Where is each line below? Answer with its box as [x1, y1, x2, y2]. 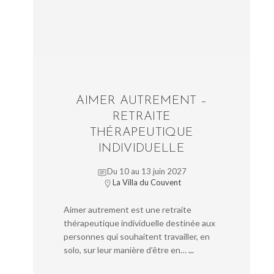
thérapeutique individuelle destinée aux [64, 218, 215, 229]
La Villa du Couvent [112, 177, 181, 188]
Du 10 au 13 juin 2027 [106, 166, 187, 177]
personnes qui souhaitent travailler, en [64, 231, 210, 242]
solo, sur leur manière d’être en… [64, 245, 187, 256]
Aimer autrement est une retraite [64, 204, 191, 215]
